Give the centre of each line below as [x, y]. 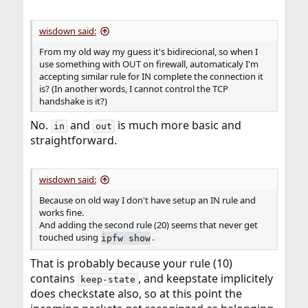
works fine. [61, 213]
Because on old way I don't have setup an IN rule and [147, 200]
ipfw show [126, 238]
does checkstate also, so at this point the [136, 294]
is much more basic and [178, 125]
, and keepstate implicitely [205, 279]
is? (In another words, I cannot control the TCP [133, 89]
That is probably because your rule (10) [131, 264]
